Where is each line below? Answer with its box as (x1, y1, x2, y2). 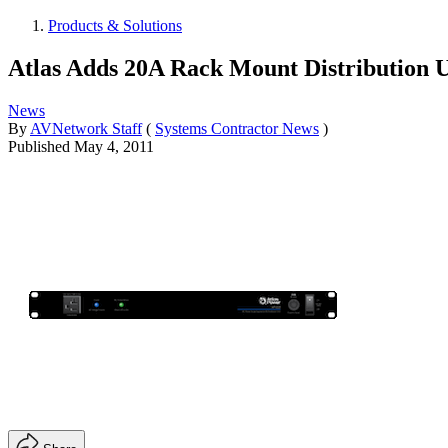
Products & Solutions (48, 16, 182, 34)
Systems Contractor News (155, 119, 319, 137)
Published (8, 137, 74, 155)
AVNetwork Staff (30, 119, 142, 137)
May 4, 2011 (74, 137, 154, 155)
